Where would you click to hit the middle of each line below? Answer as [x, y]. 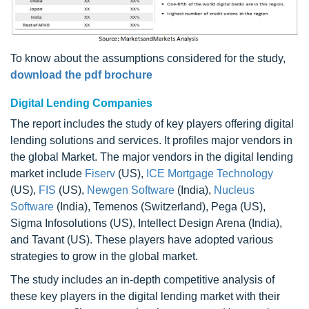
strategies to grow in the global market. [104, 256]
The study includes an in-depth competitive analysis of [142, 279]
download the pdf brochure [81, 74]
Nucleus [234, 190]
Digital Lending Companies [81, 103]
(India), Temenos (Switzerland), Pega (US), [160, 206]
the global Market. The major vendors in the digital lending [152, 157]
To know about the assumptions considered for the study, [148, 58]
